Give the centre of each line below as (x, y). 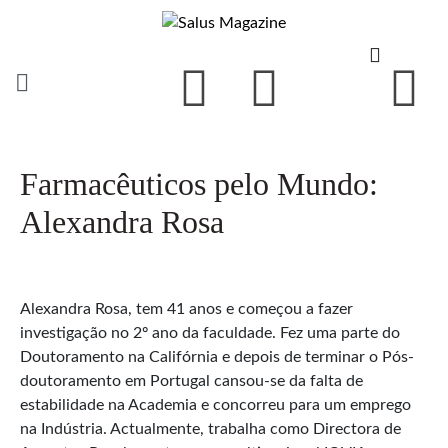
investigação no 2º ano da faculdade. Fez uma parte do (210, 332)
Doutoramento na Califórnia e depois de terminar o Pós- (217, 356)
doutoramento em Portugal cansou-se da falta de (191, 380)
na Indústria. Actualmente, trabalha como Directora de (210, 428)
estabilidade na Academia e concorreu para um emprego (215, 404)
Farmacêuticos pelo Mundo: (199, 183)
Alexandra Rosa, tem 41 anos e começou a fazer (186, 308)
